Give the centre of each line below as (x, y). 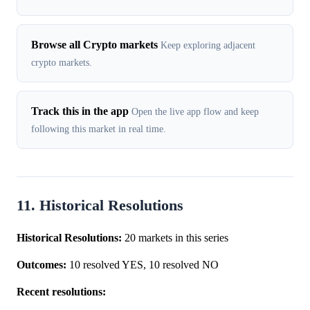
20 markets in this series (175, 238)
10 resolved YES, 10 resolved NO (143, 265)
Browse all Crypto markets (94, 45)
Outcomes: (42, 265)
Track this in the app (80, 111)
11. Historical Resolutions (100, 206)
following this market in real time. (99, 129)
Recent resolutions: (61, 292)
